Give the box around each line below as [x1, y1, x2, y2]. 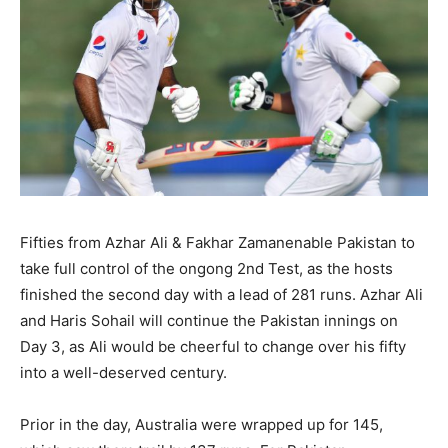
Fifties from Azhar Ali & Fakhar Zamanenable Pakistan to [20, 232, 415, 252]
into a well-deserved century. [20, 362, 227, 382]
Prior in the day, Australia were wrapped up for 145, [20, 414, 383, 434]
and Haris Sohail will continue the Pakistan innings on [20, 310, 398, 330]
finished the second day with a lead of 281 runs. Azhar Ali [20, 284, 423, 304]
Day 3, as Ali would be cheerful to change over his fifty [20, 336, 406, 356]
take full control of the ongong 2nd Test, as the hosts [20, 258, 393, 278]
